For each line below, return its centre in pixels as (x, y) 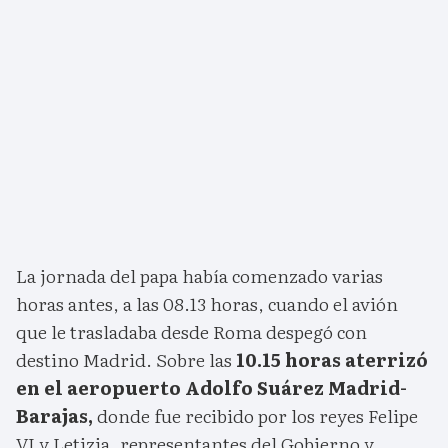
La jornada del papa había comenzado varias (199, 276)
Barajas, (54, 416)
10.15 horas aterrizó (332, 360)
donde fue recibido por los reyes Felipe (255, 416)
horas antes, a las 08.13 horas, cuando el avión (207, 304)
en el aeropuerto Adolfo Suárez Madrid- (211, 388)
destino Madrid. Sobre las (126, 360)
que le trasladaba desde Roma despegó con (191, 332)
